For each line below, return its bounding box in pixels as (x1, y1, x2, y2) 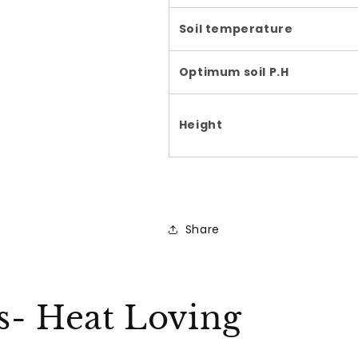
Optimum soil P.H (178, 64, 289, 80)
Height (178, 117, 223, 133)
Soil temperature (178, 21, 293, 37)
